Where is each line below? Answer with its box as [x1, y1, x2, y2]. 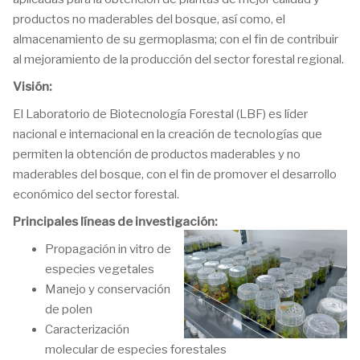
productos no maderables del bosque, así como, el [13, 12, 285, 27]
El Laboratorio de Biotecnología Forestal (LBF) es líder [13, 107, 308, 121]
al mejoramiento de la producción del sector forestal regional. [13, 52, 344, 67]
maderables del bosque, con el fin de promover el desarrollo [13, 167, 337, 182]
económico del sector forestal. [13, 187, 179, 202]
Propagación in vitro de [45, 242, 171, 256]
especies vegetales [45, 262, 154, 276]
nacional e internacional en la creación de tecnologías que [13, 127, 322, 141]
